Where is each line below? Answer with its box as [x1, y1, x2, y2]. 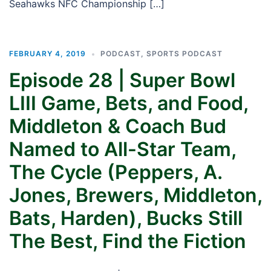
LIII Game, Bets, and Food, [9, 91, 248, 115]
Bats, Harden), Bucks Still [9, 206, 243, 230]
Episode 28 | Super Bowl [9, 68, 235, 92]
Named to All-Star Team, [9, 137, 236, 161]
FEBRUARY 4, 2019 [9, 49, 86, 58]
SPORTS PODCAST [146, 49, 223, 58]
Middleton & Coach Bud [9, 114, 226, 138]
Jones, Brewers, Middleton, [9, 183, 262, 207]
